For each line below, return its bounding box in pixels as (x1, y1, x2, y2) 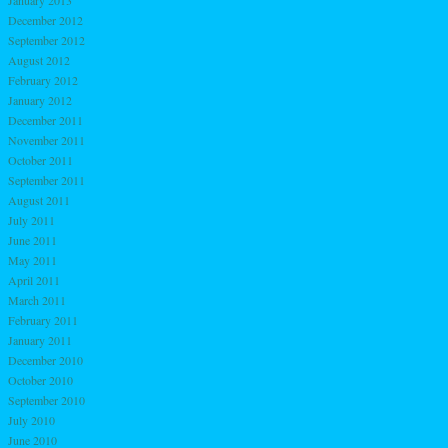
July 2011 (8, 211, 55, 228)
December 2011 (8, 111, 83, 128)
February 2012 (8, 71, 78, 88)
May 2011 (8, 251, 57, 268)
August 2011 (8, 191, 70, 208)
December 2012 (8, 11, 83, 28)
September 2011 (8, 171, 85, 188)
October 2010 (8, 371, 73, 388)
